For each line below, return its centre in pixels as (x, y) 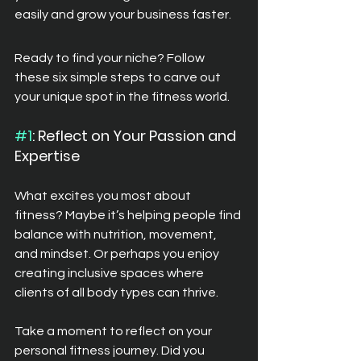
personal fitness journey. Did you (111, 350)
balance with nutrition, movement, (117, 234)
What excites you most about (104, 195)
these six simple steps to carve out (119, 77)
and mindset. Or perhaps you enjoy (118, 253)
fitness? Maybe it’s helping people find (129, 215)
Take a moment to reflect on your (114, 331)
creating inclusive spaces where (110, 273)
